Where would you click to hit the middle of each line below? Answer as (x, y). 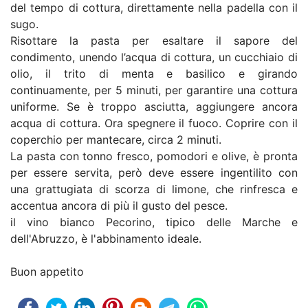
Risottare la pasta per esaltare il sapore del (154, 41)
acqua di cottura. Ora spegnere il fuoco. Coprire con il (154, 123)
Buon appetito (47, 272)
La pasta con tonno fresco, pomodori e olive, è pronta (154, 156)
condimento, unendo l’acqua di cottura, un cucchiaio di (154, 57)
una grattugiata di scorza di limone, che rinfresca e (154, 189)
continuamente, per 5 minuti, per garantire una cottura (154, 90)
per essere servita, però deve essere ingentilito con (154, 173)
